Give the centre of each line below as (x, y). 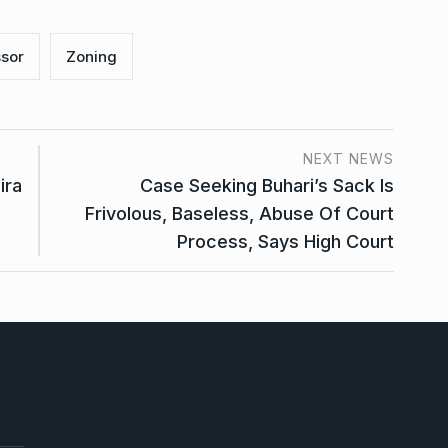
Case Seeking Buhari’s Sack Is (267, 185)
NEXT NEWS (348, 158)
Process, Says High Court (285, 241)
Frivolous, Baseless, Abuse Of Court (239, 213)
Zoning (91, 56)
